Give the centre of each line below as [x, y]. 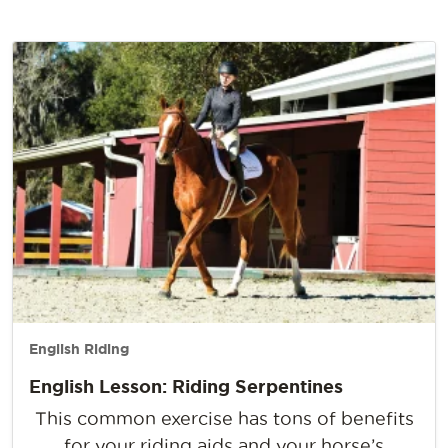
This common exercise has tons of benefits [224, 419]
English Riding [79, 349]
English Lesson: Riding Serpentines [186, 386]
